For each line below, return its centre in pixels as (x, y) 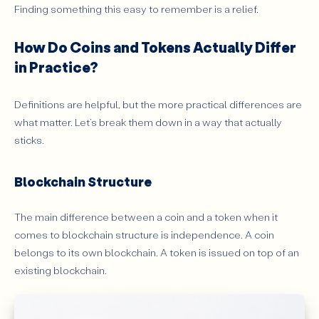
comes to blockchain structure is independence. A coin (144, 234)
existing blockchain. (61, 270)
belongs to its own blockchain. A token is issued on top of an (157, 252)
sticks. (30, 140)
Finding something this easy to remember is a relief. (136, 9)
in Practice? (56, 67)
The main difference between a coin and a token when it (146, 216)
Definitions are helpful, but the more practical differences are (158, 104)
